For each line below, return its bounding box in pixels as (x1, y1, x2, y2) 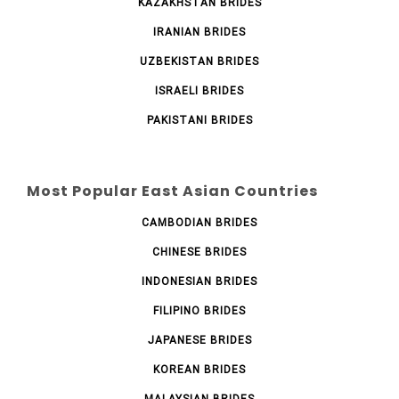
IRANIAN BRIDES (153, 25, 246, 38)
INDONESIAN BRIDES (142, 274, 257, 288)
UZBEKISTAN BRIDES (140, 54, 259, 68)
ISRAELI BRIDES (155, 84, 244, 97)
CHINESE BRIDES (152, 245, 247, 258)
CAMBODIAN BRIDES (142, 216, 257, 229)
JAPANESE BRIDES (147, 333, 252, 346)
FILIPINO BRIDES (153, 304, 246, 317)
